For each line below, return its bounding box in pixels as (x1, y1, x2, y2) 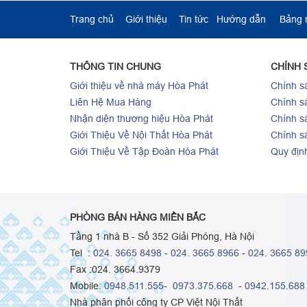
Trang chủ (70, 14, 114, 25)
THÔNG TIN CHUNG (70, 61, 161, 72)
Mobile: (70, 280, 104, 292)
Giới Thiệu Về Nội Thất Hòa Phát (70, 130, 212, 140)
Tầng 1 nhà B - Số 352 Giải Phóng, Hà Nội (70, 231, 254, 243)
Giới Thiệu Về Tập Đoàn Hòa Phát (70, 146, 219, 157)
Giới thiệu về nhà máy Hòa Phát (70, 80, 208, 91)
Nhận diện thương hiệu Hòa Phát (70, 113, 213, 124)
